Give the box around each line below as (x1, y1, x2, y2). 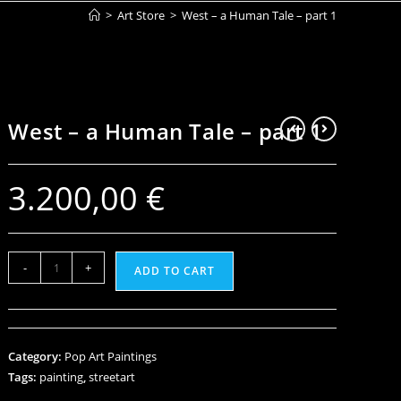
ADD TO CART (134, 263, 216, 278)
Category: (8, 348, 65, 364)
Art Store (117, 7, 165, 23)
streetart (89, 369, 136, 385)
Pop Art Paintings (64, 348, 158, 364)
